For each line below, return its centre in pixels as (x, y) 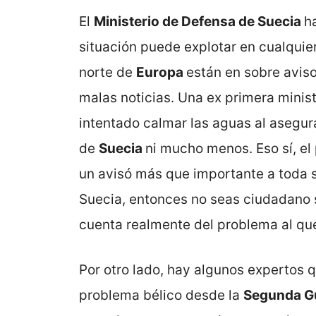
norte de (108, 72)
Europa (161, 72)
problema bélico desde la (161, 296)
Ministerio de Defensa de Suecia (199, 21)
